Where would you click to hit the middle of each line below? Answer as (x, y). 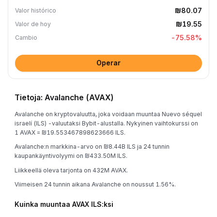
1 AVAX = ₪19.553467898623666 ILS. (70, 132)
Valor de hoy (33, 24)
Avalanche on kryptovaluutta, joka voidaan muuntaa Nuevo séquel (108, 114)
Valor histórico (36, 10)
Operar (108, 63)
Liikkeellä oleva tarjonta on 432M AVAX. (71, 170)
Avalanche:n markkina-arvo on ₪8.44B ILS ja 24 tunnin (92, 147)
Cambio (26, 38)
